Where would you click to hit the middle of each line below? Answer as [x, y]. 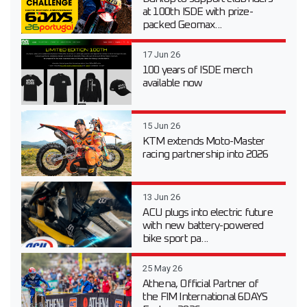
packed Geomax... [182, 25]
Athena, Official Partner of [200, 284]
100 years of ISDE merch [197, 70]
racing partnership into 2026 [205, 154]
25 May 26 [162, 268]
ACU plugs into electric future [207, 212]
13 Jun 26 [161, 197]
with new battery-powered [203, 225]
